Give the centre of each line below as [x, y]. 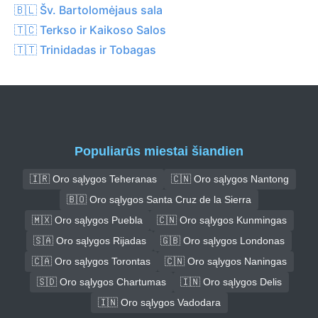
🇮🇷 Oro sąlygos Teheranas [93, 179]
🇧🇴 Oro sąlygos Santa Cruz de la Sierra [159, 199]
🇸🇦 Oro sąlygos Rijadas [90, 240]
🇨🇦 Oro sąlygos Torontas [91, 261]
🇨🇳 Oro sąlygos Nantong [230, 179]
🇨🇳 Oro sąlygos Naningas [225, 261]
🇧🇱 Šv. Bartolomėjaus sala [88, 10]
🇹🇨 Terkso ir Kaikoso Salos [90, 29]
